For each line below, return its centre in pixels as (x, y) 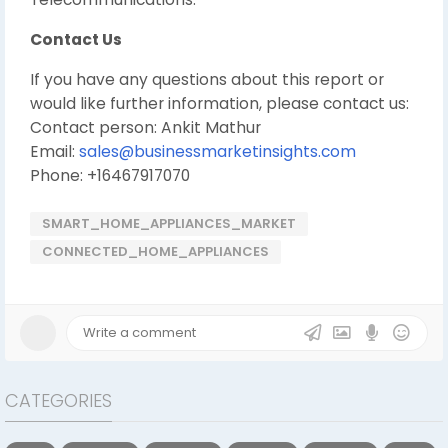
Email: (54, 151)
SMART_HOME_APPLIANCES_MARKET (169, 223)
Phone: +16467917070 (110, 175)
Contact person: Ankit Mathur (145, 127)
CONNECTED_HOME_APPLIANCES (155, 251)
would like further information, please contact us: (219, 103)
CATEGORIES (58, 400)
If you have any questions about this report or (207, 79)
